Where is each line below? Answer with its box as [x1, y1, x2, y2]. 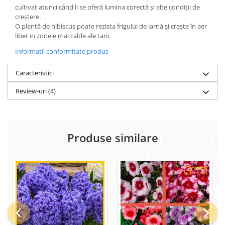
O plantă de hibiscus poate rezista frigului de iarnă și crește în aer [15, 22, 207, 31]
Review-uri [16, 86, 48, 95]
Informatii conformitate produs [15, 47, 108, 56]
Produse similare [67, 130, 158, 145]
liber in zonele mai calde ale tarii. [15, 31, 110, 40]
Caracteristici [16, 68, 54, 77]
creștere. [15, 12, 41, 21]
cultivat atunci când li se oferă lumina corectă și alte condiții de [15, 3, 200, 12]
